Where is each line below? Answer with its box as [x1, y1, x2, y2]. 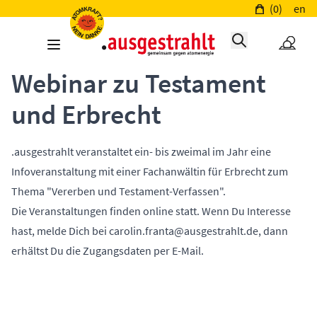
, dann [258, 224, 288, 238]
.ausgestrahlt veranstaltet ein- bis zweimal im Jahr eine [11, 144, 271, 158]
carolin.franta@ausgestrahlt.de [109, 224, 258, 238]
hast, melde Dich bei [11, 224, 109, 238]
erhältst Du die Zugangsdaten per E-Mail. [11, 243, 204, 258]
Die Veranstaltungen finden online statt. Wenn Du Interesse [11, 204, 291, 218]
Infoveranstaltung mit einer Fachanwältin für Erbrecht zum [11, 164, 288, 178]
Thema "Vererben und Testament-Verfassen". [11, 184, 226, 198]
